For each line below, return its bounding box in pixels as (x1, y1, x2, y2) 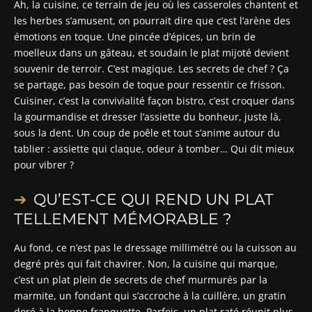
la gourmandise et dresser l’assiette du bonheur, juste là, (14, 109, 281, 123)
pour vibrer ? (14, 157, 74, 171)
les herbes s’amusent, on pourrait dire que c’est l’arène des (14, 13, 290, 27)
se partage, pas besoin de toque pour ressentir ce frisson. (14, 77, 285, 91)
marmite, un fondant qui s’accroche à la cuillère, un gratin (14, 288, 286, 302)
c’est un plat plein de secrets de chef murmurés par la (14, 272, 267, 286)
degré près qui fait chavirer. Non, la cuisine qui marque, (14, 256, 278, 270)
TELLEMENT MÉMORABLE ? (14, 209, 231, 228)
